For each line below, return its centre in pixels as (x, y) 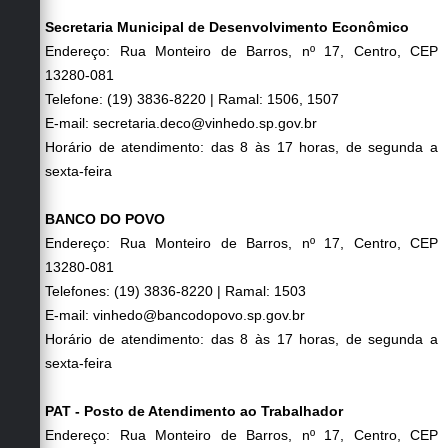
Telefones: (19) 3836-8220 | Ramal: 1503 (175, 290)
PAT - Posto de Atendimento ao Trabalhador (194, 410)
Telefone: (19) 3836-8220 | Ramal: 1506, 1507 (192, 98)
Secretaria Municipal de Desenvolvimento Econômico (227, 26)
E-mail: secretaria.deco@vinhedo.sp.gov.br (181, 122)
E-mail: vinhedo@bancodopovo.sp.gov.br (175, 314)
